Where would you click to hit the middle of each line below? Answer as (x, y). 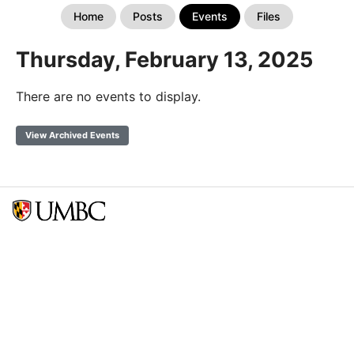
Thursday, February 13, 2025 (164, 60)
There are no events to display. (108, 97)
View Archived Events (72, 136)
